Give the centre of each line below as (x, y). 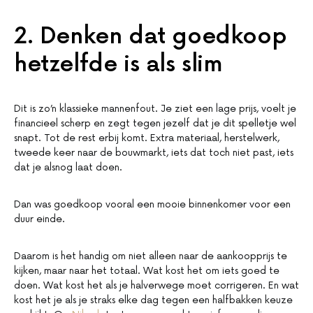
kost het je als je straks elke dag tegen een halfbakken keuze (153, 300)
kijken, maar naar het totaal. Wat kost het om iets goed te (147, 271)
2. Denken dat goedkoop (151, 37)
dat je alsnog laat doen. (68, 168)
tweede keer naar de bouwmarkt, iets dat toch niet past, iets (154, 153)
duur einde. (39, 219)
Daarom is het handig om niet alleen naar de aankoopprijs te (151, 256)
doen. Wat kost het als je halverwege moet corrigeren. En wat (156, 286)
